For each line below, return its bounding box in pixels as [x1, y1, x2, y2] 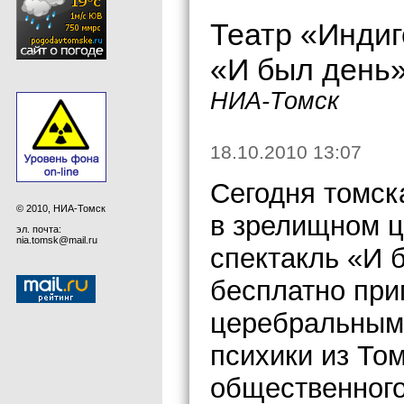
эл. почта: [16, 223, 61, 234]
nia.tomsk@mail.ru [16, 234, 97, 245]
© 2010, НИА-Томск [16, 202, 106, 214]
